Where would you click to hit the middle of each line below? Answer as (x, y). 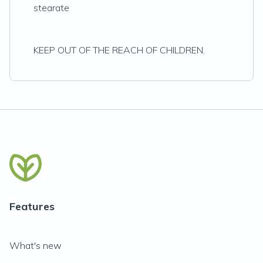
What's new (36, 245)
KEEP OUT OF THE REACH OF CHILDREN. (119, 50)
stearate (51, 8)
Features (32, 206)
